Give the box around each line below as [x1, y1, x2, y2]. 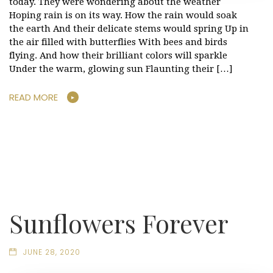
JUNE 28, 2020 [23, 247, 80, 257]
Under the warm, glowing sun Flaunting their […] [9, 63, 233, 74]
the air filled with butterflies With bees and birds [9, 36, 227, 48]
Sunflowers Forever [9, 206, 229, 239]
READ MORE [9, 91, 58, 104]
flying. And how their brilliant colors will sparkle [9, 49, 227, 61]
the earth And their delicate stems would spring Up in [9, 23, 249, 34]
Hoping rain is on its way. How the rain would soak [9, 9, 237, 21]
